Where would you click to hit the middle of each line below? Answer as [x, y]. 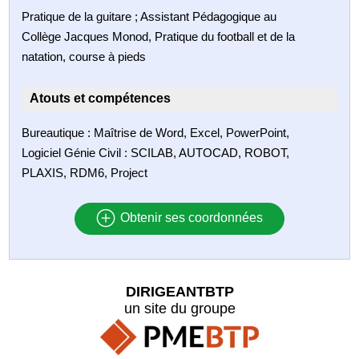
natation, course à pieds [84, 56]
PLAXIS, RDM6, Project [85, 172]
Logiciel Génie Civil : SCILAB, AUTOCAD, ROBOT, [156, 152]
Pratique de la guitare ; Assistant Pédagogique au [149, 16]
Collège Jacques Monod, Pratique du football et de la [159, 36]
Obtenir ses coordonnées [190, 218]
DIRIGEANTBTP [179, 291]
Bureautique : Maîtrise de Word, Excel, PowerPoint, [156, 132]
